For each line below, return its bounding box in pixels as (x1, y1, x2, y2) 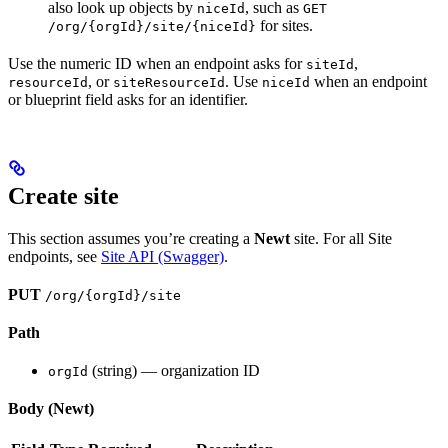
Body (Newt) (8, 400, 94, 418)
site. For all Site (290, 230, 392, 248)
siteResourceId (113, 75, 225, 91)
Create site (8, 183, 119, 210)
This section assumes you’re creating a (8, 230, 254, 248)
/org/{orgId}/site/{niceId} (48, 19, 256, 35)
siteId (306, 57, 354, 73)
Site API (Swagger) (101, 248, 224, 266)
